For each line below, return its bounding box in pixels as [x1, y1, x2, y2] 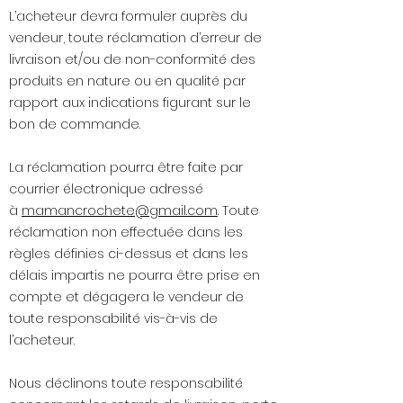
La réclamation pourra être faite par [9, 158, 243, 177]
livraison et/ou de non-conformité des [9, 50, 255, 69]
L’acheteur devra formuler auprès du [9, 7, 247, 26]
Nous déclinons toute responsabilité [9, 374, 243, 393]
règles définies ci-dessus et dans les [9, 245, 248, 264]
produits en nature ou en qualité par [9, 72, 246, 91]
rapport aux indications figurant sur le [9, 94, 251, 112]
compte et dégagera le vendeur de [9, 288, 244, 307]
